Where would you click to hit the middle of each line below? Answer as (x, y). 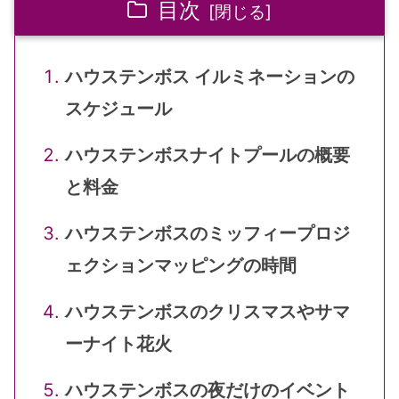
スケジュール (118, 108)
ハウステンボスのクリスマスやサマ (208, 311)
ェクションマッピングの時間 (181, 265)
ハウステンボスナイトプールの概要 (208, 155)
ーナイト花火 (118, 343)
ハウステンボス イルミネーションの (210, 76)
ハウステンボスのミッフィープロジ (208, 233)
